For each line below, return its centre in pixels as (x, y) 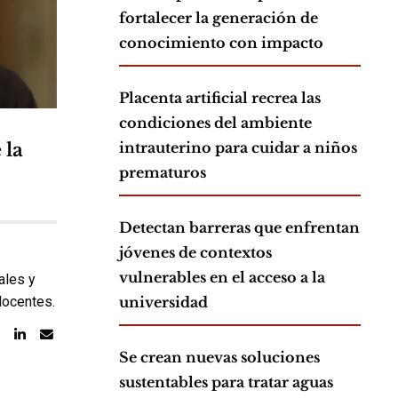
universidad (163, 302)
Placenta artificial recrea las (220, 98)
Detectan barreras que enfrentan (239, 228)
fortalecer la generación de (219, 18)
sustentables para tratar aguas (226, 382)
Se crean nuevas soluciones (219, 358)
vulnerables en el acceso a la (222, 278)
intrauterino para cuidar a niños (238, 148)
